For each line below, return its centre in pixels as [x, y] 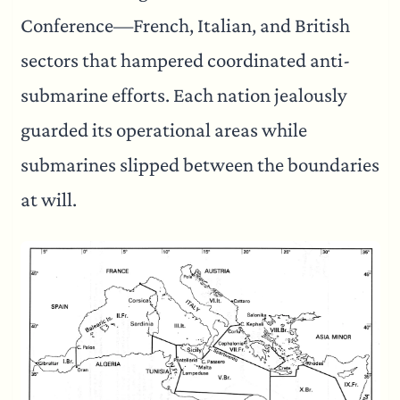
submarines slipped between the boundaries [200, 165]
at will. [48, 200]
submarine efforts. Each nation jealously [183, 96]
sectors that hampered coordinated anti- [185, 61]
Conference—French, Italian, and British [185, 26]
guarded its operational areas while [163, 130]
